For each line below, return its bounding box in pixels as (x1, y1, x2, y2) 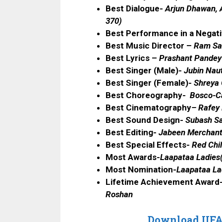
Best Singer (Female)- (106, 78, 194, 88)
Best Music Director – (106, 41, 192, 51)
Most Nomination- (106, 165, 176, 175)
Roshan (106, 189, 133, 200)
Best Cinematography (106, 103, 191, 113)
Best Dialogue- (106, 3, 163, 14)
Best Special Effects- (106, 140, 190, 150)
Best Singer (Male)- (106, 65, 182, 76)
